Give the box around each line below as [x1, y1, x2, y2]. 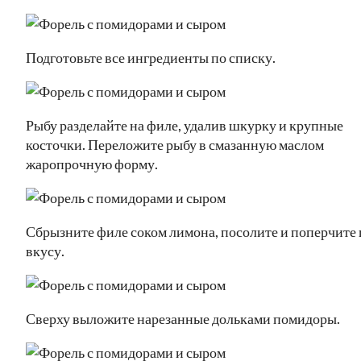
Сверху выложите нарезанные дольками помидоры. [26, 309, 340, 327]
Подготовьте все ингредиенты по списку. [26, 48, 276, 66]
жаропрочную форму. [26, 154, 158, 172]
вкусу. [26, 241, 64, 259]
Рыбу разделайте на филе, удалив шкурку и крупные [26, 115, 343, 134]
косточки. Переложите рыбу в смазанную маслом [26, 135, 324, 153]
